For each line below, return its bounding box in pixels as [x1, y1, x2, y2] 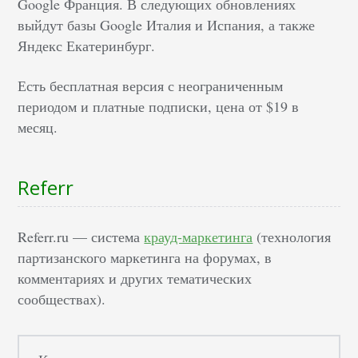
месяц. [18, 117, 58, 137]
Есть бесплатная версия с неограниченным [18, 75, 284, 95]
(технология [253, 226, 332, 246]
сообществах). [18, 288, 106, 308]
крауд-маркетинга [144, 226, 253, 246]
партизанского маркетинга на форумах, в [18, 247, 272, 267]
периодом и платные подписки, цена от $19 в [18, 96, 300, 116]
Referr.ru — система [18, 226, 145, 246]
